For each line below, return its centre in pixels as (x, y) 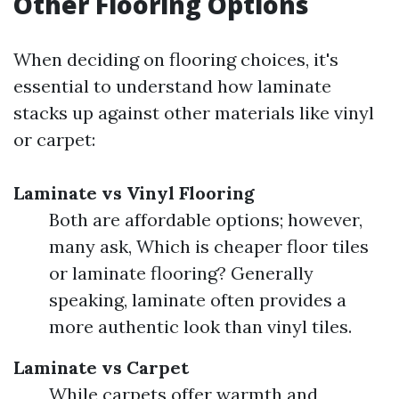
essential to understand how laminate (172, 86)
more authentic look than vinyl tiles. (200, 326)
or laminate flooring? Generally (181, 273)
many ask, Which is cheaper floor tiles (209, 246)
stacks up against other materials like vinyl (194, 113)
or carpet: (54, 139)
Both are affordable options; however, (206, 220)
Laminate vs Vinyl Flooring (134, 193)
